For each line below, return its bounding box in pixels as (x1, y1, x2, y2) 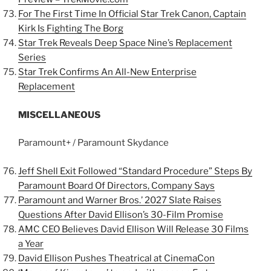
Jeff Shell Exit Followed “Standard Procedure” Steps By (18, 165, 252, 177)
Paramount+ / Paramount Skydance (18, 137, 169, 148)
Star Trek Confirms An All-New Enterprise (18, 67, 197, 77)
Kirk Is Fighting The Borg (18, 23, 123, 34)
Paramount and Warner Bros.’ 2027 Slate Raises (18, 194, 221, 206)
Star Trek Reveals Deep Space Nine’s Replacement (18, 38, 232, 48)
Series (18, 52, 46, 63)
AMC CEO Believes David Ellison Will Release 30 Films (18, 223, 249, 235)
